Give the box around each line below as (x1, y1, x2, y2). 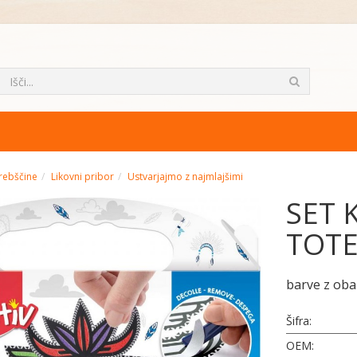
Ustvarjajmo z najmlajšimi (127, 170, 243, 183)
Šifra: (286, 313, 312, 328)
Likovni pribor (51, 170, 114, 183)
